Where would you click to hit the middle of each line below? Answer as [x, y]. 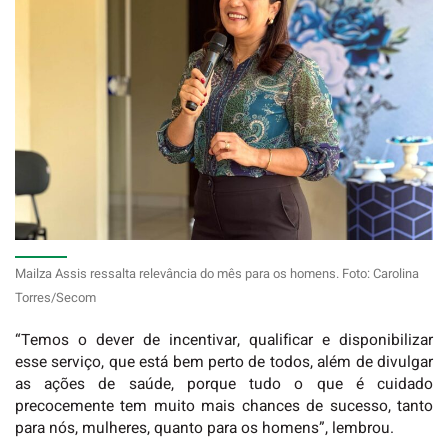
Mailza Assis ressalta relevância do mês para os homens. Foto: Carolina [217, 274]
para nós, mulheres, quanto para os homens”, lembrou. [204, 428]
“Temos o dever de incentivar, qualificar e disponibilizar [224, 340]
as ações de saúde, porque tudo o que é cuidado [224, 384]
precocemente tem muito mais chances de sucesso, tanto [224, 406]
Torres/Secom [55, 298]
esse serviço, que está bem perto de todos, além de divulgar [224, 362]
